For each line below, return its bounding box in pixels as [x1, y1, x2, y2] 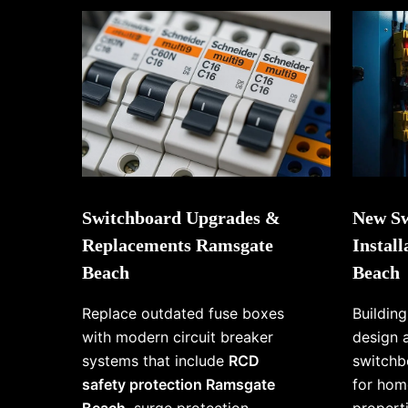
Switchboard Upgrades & [82, 208, 281, 229]
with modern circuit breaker [82, 328, 274, 347]
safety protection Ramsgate [82, 375, 276, 394]
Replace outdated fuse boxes [82, 304, 285, 323]
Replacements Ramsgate [82, 235, 274, 256]
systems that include [82, 352, 229, 371]
